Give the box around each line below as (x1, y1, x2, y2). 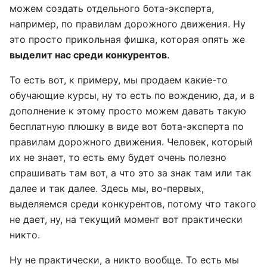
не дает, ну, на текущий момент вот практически (10, 213, 243, 225)
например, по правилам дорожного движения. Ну (10, 18, 246, 30)
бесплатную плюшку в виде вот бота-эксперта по (10, 120, 244, 132)
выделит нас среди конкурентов (10, 49, 167, 61)
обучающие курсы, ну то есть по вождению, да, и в (10, 89, 254, 101)
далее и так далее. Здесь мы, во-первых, (10, 182, 204, 194)
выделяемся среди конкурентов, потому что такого (10, 198, 256, 210)
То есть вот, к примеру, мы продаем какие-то (10, 74, 228, 86)
